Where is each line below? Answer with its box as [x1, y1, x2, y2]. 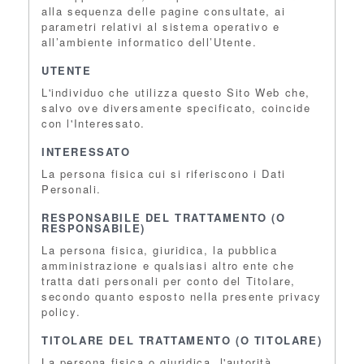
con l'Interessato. [41, 115, 145, 131]
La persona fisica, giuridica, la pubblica [41, 242, 278, 258]
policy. [41, 304, 81, 319]
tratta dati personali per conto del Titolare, [41, 273, 297, 288]
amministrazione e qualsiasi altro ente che [41, 258, 295, 273]
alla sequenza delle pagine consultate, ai [41, 3, 286, 19]
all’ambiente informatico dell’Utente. [41, 34, 258, 50]
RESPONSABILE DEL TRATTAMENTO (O [41, 210, 286, 225]
